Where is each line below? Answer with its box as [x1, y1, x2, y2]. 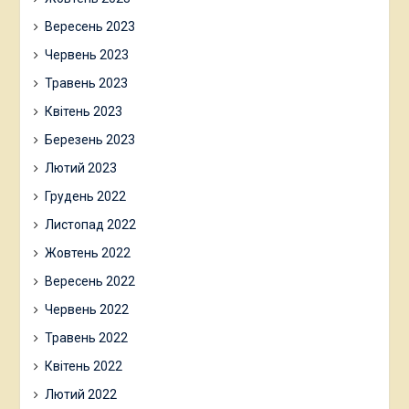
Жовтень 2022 [44, 246, 131, 261]
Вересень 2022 [44, 274, 135, 289]
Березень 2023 [44, 132, 135, 148]
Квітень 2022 [44, 359, 122, 374]
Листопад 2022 [44, 217, 136, 233]
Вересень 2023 [44, 19, 135, 35]
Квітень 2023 [44, 104, 122, 120]
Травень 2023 [44, 76, 128, 91]
